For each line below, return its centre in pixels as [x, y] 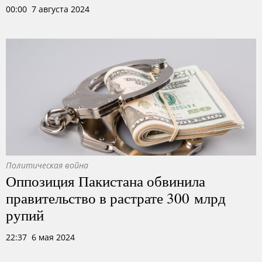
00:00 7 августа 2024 [48, 9]
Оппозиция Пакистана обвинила [106, 181]
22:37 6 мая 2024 [40, 237]
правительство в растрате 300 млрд [116, 198]
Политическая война [47, 165]
